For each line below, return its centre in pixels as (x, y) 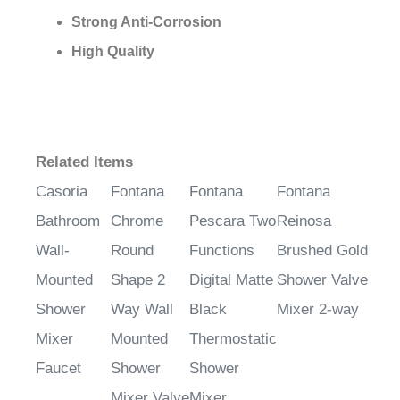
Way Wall (142, 310)
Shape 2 (138, 280)
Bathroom (68, 221)
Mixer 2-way (318, 310)
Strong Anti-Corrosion (146, 22)
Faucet (58, 369)
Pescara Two (233, 221)
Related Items (84, 162)
